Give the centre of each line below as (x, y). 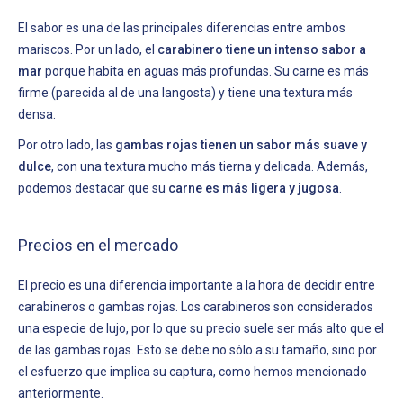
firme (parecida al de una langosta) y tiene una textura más (185, 92)
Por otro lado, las (67, 144)
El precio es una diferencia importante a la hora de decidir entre (197, 285)
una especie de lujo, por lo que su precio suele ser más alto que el (201, 328)
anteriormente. (61, 393)
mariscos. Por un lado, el (88, 49)
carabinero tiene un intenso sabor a (262, 49)
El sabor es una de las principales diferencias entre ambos (182, 27)
